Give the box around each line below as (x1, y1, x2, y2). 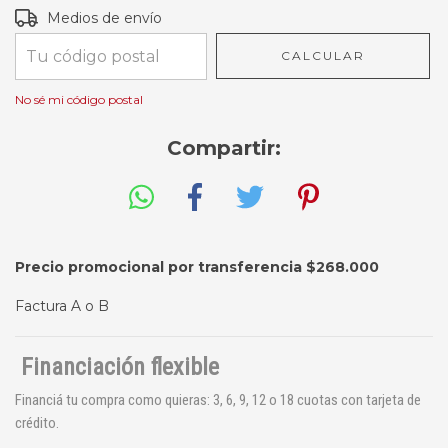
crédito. (15, 413, 59, 432)
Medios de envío (47, 9, 163, 28)
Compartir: (167, 136, 281, 161)
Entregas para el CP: (15, 7, 156, 26)
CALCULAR (281, 48, 366, 64)
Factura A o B (15, 296, 109, 315)
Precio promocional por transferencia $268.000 (15, 257, 379, 276)
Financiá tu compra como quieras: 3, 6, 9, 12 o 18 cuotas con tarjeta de (15, 390, 421, 409)
